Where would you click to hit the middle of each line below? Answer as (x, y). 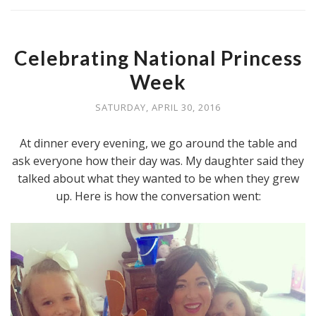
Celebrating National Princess (158, 58)
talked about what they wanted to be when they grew (158, 178)
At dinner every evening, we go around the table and (158, 143)
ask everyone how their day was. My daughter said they (158, 161)
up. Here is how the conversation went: (158, 196)
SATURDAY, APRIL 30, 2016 (158, 107)
